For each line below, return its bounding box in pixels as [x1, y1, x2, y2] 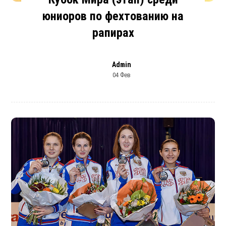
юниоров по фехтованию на [42, 9, 184, 23]
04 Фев [112, 71, 131, 79]
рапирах [92, 25, 134, 40]
